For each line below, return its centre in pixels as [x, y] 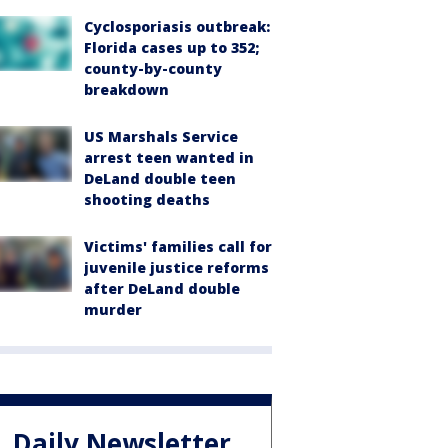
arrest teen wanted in [169, 157]
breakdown [126, 89]
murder [113, 309]
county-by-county [153, 68]
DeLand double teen [160, 178]
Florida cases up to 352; [171, 47]
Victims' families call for [178, 246]
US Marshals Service [161, 136]
